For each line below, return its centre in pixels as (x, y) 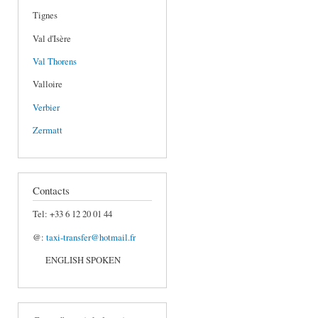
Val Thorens (55, 62)
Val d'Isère (52, 38)
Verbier (46, 107)
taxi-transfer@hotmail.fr (91, 237)
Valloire (48, 84)
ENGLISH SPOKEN (77, 261)
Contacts (51, 191)
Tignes (45, 16)
